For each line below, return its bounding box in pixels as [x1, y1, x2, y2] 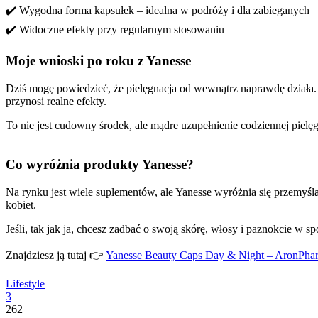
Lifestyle [6, 277, 45, 290]
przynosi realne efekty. [6, 95, 106, 108]
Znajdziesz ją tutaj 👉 [6, 248, 106, 261]
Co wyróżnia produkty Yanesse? [6, 156, 194, 172]
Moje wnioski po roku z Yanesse [6, 53, 191, 69]
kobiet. [6, 198, 36, 211]
